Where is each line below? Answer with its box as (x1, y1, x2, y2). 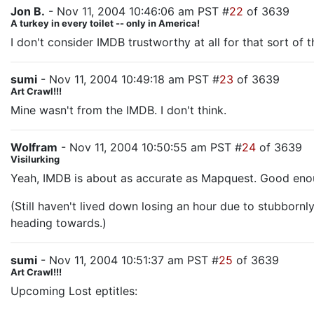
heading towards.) (11, 216, 107, 230)
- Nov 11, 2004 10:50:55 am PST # (57, 140, 242, 154)
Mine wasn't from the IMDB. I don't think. (11, 103, 226, 117)
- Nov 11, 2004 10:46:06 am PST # (45, 4, 229, 18)
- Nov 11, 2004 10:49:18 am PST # (37, 72, 219, 86)
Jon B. (11, 4, 45, 18)
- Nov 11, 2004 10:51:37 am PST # (37, 253, 219, 267)
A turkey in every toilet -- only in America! (11, 18, 200, 29)
